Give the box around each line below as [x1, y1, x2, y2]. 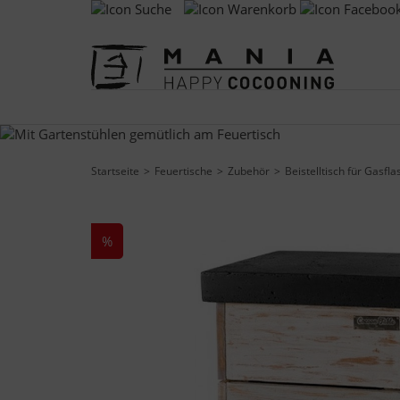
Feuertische [154, 163, 212, 179]
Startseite [91, 163, 139, 179]
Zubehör [228, 163, 270, 179]
